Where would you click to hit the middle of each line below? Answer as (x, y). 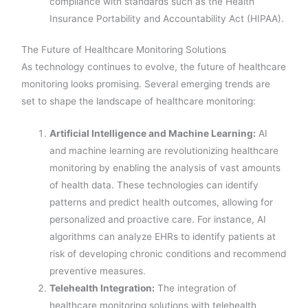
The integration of (196, 288)
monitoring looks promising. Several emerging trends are (146, 84)
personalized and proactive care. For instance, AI (158, 220)
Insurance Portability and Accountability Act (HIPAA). (167, 18)
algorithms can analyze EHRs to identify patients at (163, 237)
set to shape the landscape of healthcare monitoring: (139, 101)
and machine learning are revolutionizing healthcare (164, 151)
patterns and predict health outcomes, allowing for (162, 202)
